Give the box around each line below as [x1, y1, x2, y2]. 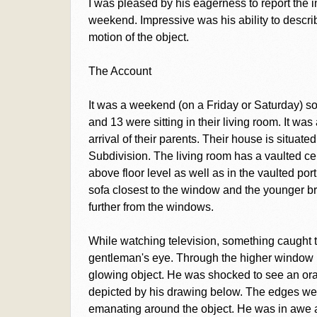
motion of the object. [88, 31, 189, 43]
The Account [88, 65, 151, 77]
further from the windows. [88, 201, 214, 213]
